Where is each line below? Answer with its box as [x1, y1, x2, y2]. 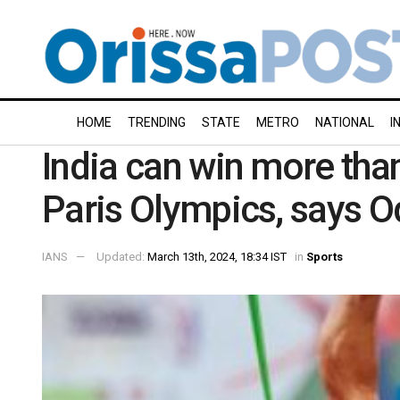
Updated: [96, 249, 147, 263]
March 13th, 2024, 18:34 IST [147, 249, 287, 263]
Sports [306, 249, 343, 263]
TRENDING [128, 115, 186, 129]
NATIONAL [315, 115, 374, 129]
